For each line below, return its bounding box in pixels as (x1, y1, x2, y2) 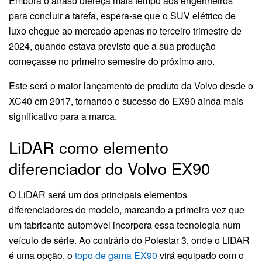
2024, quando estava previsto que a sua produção (9, 39, 216, 53)
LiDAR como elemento (9, 136, 168, 159)
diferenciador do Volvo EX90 (9, 157, 210, 180)
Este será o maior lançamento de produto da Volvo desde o (9, 78, 253, 92)
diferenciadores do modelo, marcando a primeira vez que (9, 203, 244, 217)
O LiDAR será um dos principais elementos (9, 188, 187, 202)
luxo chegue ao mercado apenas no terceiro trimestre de (9, 23, 242, 37)
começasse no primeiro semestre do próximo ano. (9, 54, 215, 68)
